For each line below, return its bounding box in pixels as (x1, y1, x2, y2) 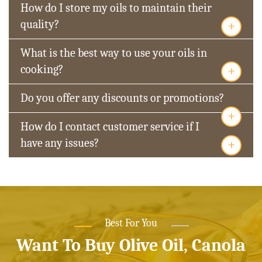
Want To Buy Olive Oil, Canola (16, 235, 246, 256)
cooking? (20, 62, 63, 76)
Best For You (105, 216, 157, 229)
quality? (20, 17, 59, 31)
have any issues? (20, 136, 99, 150)
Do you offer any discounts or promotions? (20, 91, 224, 105)
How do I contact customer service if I (20, 119, 199, 133)
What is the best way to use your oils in (20, 46, 207, 60)
